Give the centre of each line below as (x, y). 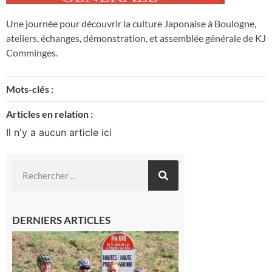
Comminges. (32, 53)
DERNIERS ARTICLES (61, 220)
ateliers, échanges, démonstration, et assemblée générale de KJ (136, 38)
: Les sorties (209, 249)
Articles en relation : (49, 114)
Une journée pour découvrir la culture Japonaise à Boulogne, (131, 24)
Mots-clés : (30, 89)
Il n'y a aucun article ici (59, 132)
